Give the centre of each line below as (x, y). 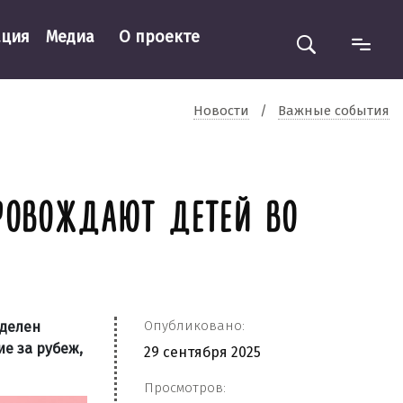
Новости (221, 110)
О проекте (159, 36)
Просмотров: (185, 388)
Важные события (334, 110)
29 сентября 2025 (202, 352)
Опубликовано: (194, 326)
